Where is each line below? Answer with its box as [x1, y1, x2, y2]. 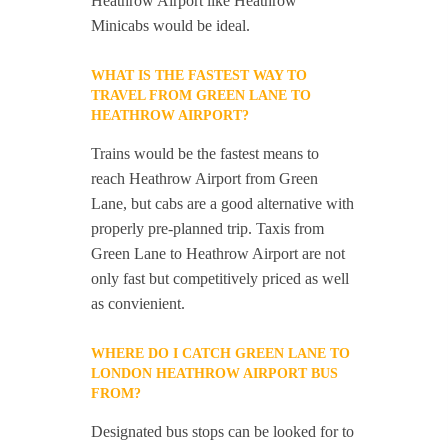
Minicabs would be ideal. [91, 17, 251, 35]
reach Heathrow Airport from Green [91, 170, 319, 188]
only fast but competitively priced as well [91, 270, 350, 288]
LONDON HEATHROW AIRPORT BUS [91, 366, 339, 382]
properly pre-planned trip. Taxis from [91, 220, 325, 238]
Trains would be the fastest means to [91, 145, 320, 163]
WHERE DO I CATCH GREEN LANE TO [91, 346, 351, 362]
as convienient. [91, 295, 186, 313]
